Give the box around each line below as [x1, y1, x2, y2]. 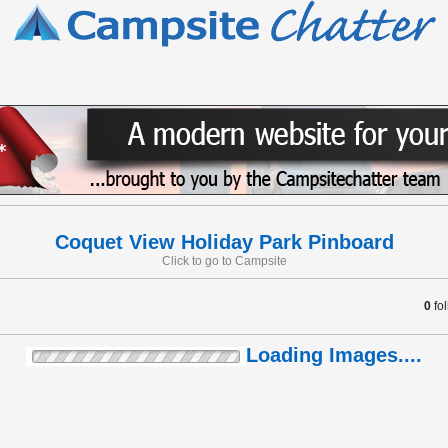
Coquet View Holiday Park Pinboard [54, 231, 394, 253]
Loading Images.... [246, 344, 422, 366]
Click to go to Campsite [161, 254, 287, 268]
